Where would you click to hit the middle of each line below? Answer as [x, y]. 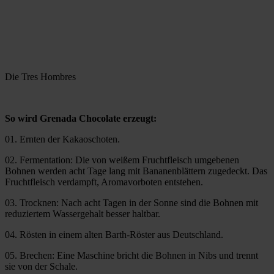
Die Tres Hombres [40, 77]
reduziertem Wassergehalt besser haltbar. [83, 214]
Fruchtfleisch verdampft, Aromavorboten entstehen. [104, 182]
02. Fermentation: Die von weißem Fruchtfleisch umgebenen [122, 160]
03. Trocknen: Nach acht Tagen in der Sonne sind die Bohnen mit [131, 203]
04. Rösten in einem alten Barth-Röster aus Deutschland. [114, 235]
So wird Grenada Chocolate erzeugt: [81, 119]
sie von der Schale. [41, 267]
